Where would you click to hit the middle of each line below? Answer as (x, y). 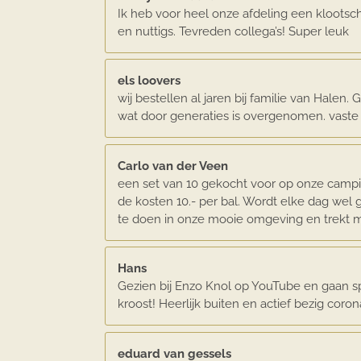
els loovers (149, 81)
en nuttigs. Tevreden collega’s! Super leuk (233, 31)
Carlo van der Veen (172, 166)
